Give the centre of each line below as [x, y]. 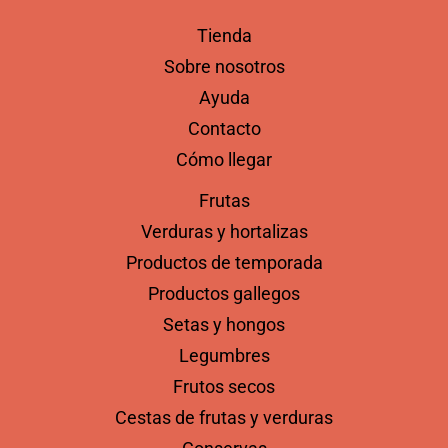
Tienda [224, 36]
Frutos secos [224, 387]
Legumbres [224, 356]
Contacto [224, 129]
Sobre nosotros [224, 67]
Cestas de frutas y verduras [224, 418]
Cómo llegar [224, 160]
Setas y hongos [224, 325]
